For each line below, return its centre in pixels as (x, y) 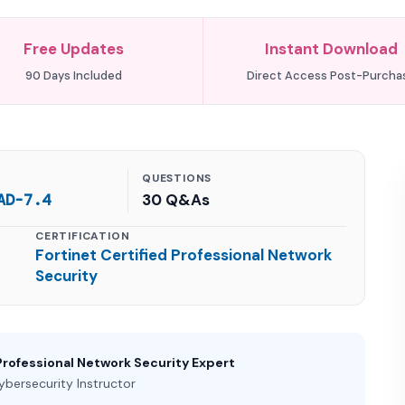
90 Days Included (74, 75)
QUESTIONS (177, 178)
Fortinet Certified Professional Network (184, 255)
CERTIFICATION (83, 236)
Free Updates (74, 49)
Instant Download (331, 49)
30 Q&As (176, 200)
